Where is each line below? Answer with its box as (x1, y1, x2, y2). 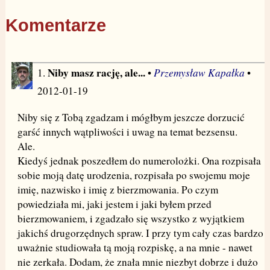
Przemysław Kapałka (153, 64, 245, 80)
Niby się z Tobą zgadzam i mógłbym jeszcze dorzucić (17, 110, 245, 125)
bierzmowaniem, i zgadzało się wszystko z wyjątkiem (17, 212, 244, 226)
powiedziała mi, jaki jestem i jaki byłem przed (17, 197, 212, 212)
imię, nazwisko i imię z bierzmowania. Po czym (17, 183, 218, 197)
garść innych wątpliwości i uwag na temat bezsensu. (17, 125, 237, 139)
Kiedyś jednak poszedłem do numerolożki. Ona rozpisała (17, 154, 261, 168)
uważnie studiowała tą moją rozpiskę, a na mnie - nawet (17, 240, 253, 255)
